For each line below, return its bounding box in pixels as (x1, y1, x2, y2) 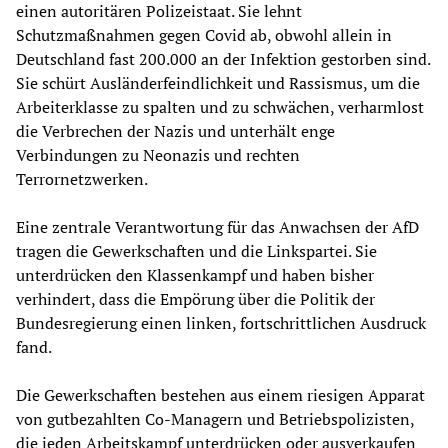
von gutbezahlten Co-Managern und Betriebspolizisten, (16, 408, 414, 431)
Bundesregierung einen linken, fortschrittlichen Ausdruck (16, 312, 426, 335)
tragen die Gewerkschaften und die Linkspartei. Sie (16, 240, 377, 263)
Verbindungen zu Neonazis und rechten (16, 144, 300, 167)
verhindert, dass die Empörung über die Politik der (16, 288, 375, 311)
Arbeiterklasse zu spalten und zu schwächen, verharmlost (16, 96, 424, 119)
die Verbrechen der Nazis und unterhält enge (16, 120, 335, 143)
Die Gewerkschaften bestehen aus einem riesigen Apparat (16, 384, 425, 407)
